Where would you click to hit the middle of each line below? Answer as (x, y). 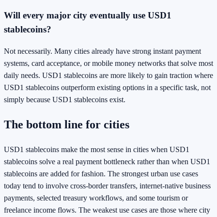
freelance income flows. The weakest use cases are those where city (107, 210)
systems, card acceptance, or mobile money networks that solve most (108, 63)
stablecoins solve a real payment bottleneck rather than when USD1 (107, 162)
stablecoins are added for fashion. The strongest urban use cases (101, 174)
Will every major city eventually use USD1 (88, 15)
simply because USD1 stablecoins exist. (65, 100)
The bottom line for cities (67, 125)
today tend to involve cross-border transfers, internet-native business (107, 186)
